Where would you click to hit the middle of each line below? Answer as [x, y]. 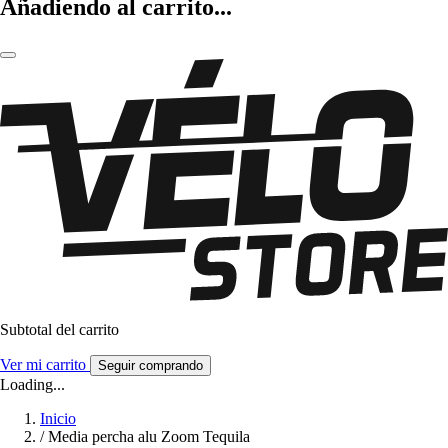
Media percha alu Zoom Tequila [149, 437]
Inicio [58, 419]
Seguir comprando [150, 366]
